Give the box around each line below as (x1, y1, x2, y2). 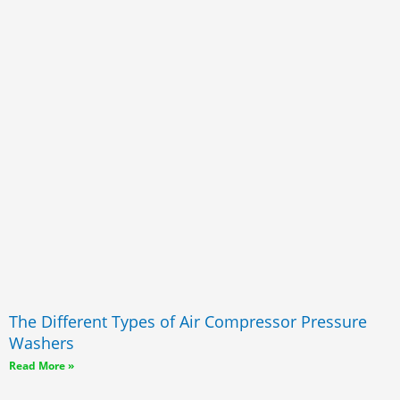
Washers (9, 332, 74, 354)
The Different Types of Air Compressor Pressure (9, 311, 367, 333)
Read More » (9, 358, 74, 374)
